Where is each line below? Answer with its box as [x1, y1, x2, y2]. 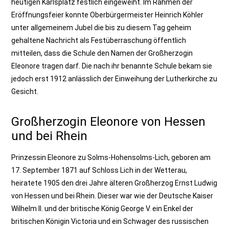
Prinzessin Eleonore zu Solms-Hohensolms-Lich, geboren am [11, 153, 211, 162]
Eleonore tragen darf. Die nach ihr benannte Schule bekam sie [11, 62, 213, 70]
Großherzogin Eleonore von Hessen [11, 114, 206, 129]
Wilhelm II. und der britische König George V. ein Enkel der [11, 204, 194, 213]
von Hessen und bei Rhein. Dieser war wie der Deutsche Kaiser [11, 192, 214, 200]
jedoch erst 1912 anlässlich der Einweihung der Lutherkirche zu [11, 75, 218, 83]
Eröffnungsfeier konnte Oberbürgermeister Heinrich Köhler [11, 11, 204, 19]
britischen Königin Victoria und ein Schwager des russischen [11, 217, 209, 225]
